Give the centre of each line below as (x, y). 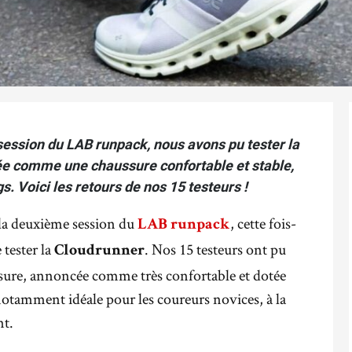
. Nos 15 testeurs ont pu (215, 249)
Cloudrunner (99, 251)
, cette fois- (263, 223)
